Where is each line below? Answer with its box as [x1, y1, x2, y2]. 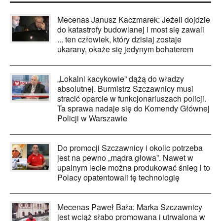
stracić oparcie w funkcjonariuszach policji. [57, 93, 206, 105]
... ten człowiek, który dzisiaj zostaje [57, 34, 182, 45]
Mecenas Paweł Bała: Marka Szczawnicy [57, 201, 202, 213]
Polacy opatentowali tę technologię [57, 172, 180, 184]
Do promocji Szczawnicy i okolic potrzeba [57, 142, 203, 154]
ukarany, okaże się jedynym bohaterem [57, 43, 193, 55]
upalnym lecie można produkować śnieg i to [57, 162, 210, 174]
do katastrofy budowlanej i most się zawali [57, 24, 204, 36]
